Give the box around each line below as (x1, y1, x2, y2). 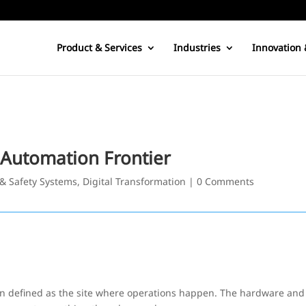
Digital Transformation (83, 174, 186, 188)
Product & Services (56, 41, 142, 54)
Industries (173, 41, 221, 54)
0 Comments (197, 174, 255, 188)
